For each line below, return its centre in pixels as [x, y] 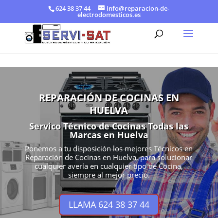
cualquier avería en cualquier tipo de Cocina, [109, 166]
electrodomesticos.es [109, 14]
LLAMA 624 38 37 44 [109, 205]
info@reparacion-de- [138, 8]
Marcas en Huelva [109, 135]
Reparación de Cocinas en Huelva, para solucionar [109, 157]
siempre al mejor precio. [109, 175]
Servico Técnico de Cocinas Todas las [109, 126]
